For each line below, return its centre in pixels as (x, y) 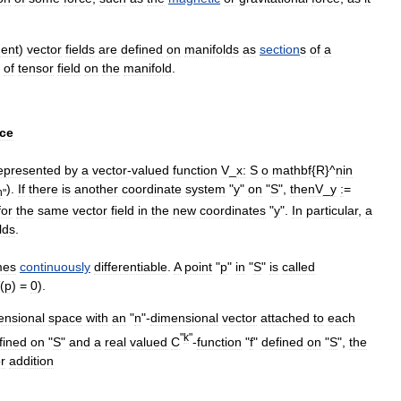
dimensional (184, 318)
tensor (36, 68)
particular (332, 211)
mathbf (292, 170)
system (205, 188)
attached (285, 318)
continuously (55, 267)
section (280, 49)
